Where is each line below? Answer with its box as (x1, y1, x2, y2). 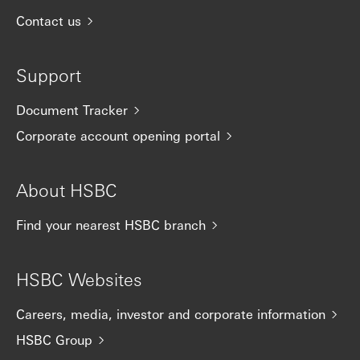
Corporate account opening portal (16, 127, 220, 144)
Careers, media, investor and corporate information (16, 305, 325, 322)
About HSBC (16, 178, 117, 201)
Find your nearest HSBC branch (16, 216, 206, 233)
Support (16, 63, 81, 86)
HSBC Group (16, 331, 92, 348)
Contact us (16, 12, 81, 29)
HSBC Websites (16, 268, 142, 290)
